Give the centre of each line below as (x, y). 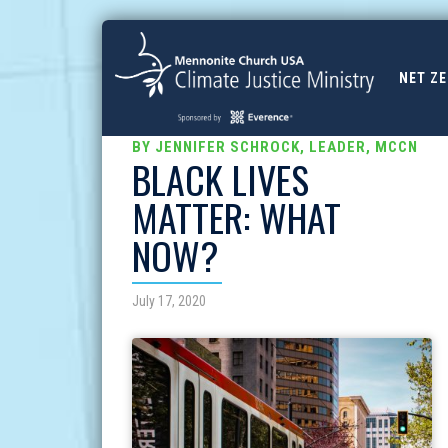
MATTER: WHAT (236, 217)
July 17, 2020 (169, 301)
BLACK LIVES (220, 179)
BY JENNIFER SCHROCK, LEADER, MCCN (275, 147)
